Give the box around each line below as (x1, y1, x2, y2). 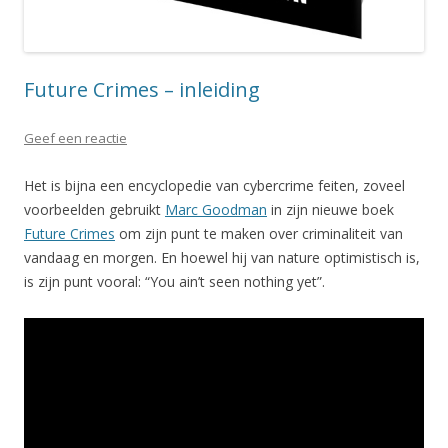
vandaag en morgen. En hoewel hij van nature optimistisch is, (24, 247, 420, 267)
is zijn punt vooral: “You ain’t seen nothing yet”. (24, 271, 325, 291)
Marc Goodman (165, 199, 267, 219)
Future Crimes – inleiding (24, 75, 260, 103)
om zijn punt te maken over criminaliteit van (115, 223, 403, 243)
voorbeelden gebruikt (24, 199, 165, 219)
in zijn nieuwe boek (267, 199, 394, 219)
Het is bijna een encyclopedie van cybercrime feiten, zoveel (24, 175, 405, 195)
